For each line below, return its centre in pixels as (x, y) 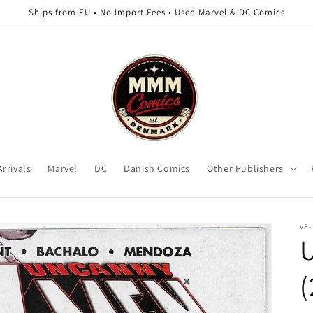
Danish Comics (157, 168)
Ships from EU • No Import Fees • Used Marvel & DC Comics (156, 12)
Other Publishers (245, 168)
